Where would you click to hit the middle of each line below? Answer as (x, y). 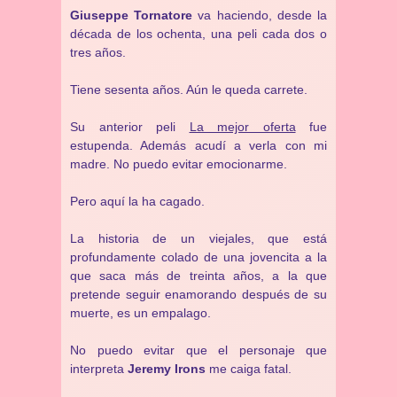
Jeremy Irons (167, 369)
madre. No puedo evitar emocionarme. (179, 164)
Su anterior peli (130, 127)
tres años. (98, 52)
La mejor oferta (242, 127)
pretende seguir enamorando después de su (198, 294)
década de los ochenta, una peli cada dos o (198, 34)
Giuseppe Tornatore (132, 15)
